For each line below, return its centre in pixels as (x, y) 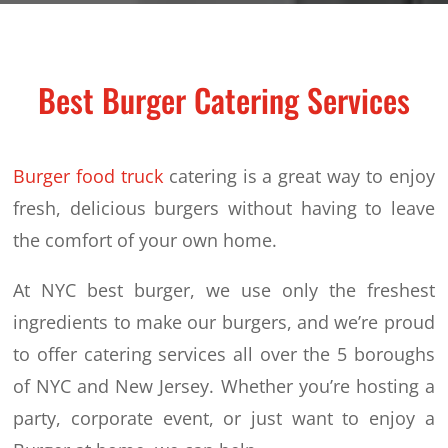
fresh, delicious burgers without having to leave (224, 207)
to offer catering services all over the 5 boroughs (224, 353)
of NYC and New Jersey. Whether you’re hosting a (224, 385)
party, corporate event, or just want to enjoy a (224, 417)
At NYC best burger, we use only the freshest (224, 289)
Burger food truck (88, 175)
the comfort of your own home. (145, 239)
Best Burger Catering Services (223, 99)
